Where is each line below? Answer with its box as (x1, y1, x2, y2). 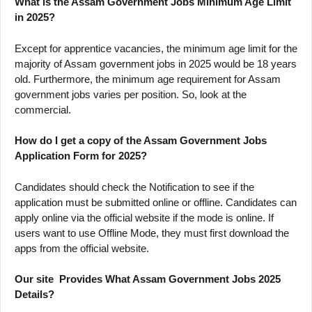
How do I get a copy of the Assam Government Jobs (15, 134, 267, 147)
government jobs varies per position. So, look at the (15, 88, 247, 100)
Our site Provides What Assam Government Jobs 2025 (15, 273, 281, 286)
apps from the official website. (15, 242, 149, 254)
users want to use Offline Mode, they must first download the (15, 226, 289, 239)
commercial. (15, 103, 71, 116)
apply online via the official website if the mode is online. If (15, 211, 274, 224)
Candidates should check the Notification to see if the (15, 180, 254, 193)
